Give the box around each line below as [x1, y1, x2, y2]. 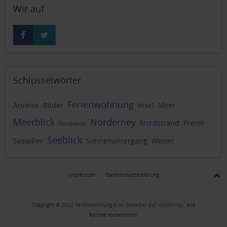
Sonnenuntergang [86, 136, 147, 146]
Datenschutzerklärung [105, 172, 159, 179]
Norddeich [59, 120, 86, 128]
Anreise [13, 100, 39, 110]
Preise [183, 118, 204, 128]
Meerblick [13, 116, 55, 129]
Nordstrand [140, 118, 179, 128]
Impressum [68, 172, 95, 179]
